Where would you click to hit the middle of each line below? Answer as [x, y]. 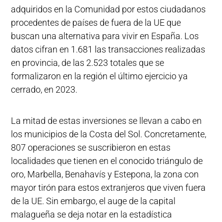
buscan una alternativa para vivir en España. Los [105, 36]
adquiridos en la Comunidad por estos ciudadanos [109, 9]
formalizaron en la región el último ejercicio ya [100, 76]
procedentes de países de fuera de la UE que [96, 23]
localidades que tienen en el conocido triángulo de [107, 161]
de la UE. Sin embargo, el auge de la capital [93, 201]
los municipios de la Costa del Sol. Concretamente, [109, 134]
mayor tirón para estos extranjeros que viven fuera [109, 188]
